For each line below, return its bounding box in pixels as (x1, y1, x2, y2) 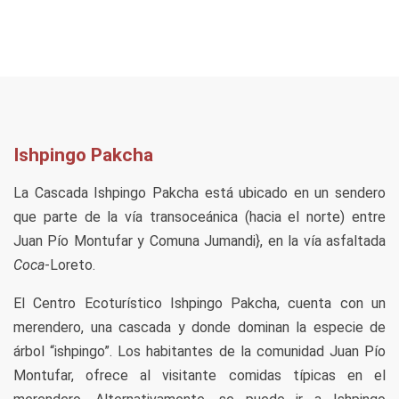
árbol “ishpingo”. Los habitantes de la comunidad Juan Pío (13, 343, 386, 360)
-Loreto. (45, 256, 95, 273)
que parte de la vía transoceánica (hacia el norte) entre (13, 208, 386, 225)
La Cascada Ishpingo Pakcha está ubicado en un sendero (13, 184, 386, 201)
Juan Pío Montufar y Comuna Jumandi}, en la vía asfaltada (13, 232, 386, 249)
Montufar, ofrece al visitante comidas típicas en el (13, 367, 386, 384)
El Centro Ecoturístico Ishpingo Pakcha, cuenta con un (13, 295, 386, 312)
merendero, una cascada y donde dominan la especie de (13, 319, 386, 336)
